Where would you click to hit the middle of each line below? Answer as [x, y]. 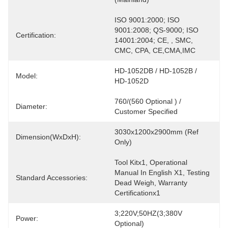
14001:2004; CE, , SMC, [154, 40]
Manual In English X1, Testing [162, 173]
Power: [27, 218]
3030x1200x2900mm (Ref [156, 132]
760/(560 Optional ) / [148, 101]
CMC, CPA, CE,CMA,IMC [155, 50]
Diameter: [32, 106]
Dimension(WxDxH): [48, 137]
